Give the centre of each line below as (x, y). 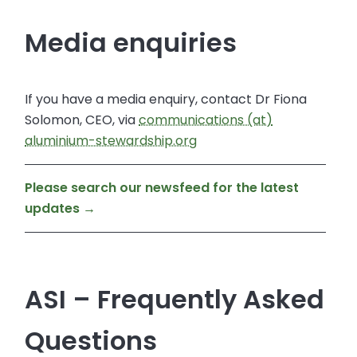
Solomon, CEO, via (82, 120)
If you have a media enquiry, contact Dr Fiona (166, 100)
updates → (62, 209)
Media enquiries (131, 43)
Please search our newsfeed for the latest (162, 188)
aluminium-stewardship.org (111, 141)
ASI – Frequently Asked (175, 300)
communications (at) (206, 120)
